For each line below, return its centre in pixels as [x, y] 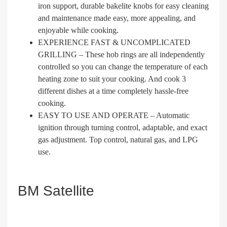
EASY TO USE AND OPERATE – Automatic [114, 115]
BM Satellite [56, 191]
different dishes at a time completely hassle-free [113, 91]
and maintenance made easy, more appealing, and [117, 18]
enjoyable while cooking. [78, 30]
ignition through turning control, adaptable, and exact [123, 127]
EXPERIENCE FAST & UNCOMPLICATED [114, 42]
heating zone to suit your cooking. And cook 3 [112, 79]
